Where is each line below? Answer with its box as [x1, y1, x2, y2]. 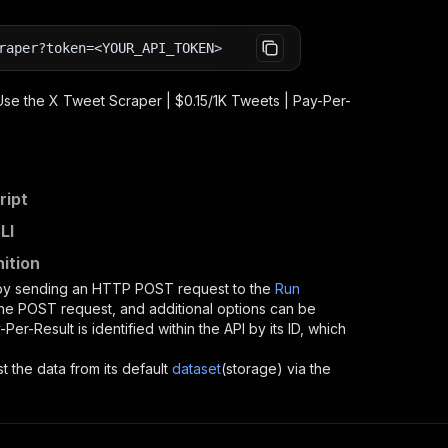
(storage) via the [221, 360, 331, 377]
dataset [172, 360, 221, 377]
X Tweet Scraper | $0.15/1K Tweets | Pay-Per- [49, 92, 351, 109]
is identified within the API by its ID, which [74, 320, 346, 337]
